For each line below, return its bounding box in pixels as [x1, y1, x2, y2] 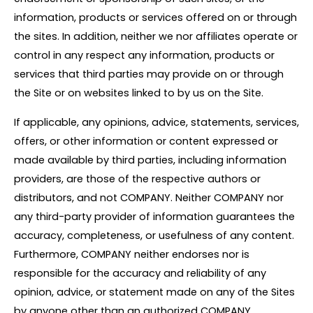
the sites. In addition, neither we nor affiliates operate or [14, 29, 298, 44]
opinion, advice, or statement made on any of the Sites [14, 284, 295, 299]
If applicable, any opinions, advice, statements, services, [14, 115, 299, 129]
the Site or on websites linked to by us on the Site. [14, 86, 263, 101]
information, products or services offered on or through [14, 10, 297, 25]
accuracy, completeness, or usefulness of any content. [14, 228, 294, 242]
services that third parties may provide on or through [14, 67, 284, 82]
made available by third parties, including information [14, 152, 286, 167]
